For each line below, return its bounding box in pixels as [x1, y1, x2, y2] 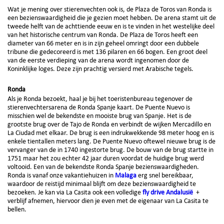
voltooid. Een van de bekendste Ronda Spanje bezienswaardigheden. [7, 162, 199, 171]
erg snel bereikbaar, [136, 171, 193, 179]
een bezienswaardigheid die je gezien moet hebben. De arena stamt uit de [7, 13, 216, 22]
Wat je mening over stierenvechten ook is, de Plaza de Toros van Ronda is [7, 5, 211, 13]
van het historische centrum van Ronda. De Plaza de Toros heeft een [7, 30, 198, 39]
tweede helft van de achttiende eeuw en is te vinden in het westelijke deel [7, 22, 214, 30]
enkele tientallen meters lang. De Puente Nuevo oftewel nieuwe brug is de [7, 137, 215, 145]
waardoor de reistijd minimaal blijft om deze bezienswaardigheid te [7, 179, 196, 188]
